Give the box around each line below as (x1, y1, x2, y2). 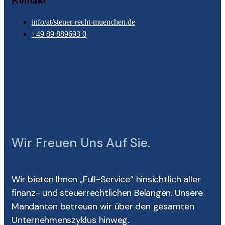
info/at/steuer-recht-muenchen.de (32, 18, 135, 27)
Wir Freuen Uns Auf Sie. (12, 134, 151, 151)
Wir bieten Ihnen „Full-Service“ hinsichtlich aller (12, 173, 201, 185)
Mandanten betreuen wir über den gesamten (12, 200, 194, 212)
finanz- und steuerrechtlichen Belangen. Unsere (12, 186, 203, 199)
